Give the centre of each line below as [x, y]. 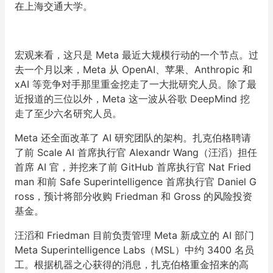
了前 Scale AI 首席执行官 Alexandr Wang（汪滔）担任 [136, 152]
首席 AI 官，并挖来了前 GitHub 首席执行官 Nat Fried [133, 167]
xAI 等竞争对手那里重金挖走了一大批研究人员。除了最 [136, 84]
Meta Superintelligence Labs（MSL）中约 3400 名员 [134, 250]
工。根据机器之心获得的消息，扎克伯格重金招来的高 [132, 264]
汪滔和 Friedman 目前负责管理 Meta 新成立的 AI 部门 [134, 235]
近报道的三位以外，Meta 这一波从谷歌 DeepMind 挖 [132, 99]
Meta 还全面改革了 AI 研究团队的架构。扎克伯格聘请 [133, 138]
